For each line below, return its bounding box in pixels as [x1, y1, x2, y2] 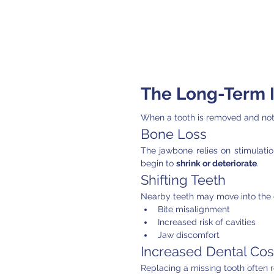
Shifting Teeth [141, 172, 226, 188]
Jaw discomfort [158, 230, 220, 240]
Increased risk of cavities [158, 217, 256, 228]
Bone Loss [141, 126, 207, 143]
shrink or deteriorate [176, 158, 257, 169]
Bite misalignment [158, 204, 230, 215]
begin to [141, 158, 176, 169]
